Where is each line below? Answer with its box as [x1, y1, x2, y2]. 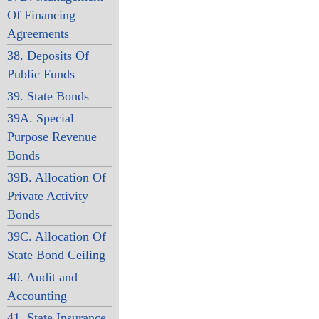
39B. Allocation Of [6, 170, 106, 184]
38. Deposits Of [6, 48, 89, 63]
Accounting [6, 288, 67, 303]
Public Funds [6, 67, 75, 81]
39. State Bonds [6, 89, 89, 103]
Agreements [6, 26, 69, 41]
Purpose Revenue [6, 130, 97, 144]
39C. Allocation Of [6, 229, 106, 244]
